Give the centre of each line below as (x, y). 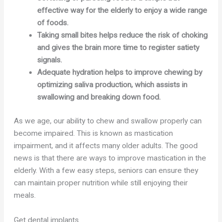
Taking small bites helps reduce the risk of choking (122, 35)
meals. (25, 195)
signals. (50, 60)
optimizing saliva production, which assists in (112, 84)
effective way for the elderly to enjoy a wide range (122, 10)
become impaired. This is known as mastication (94, 133)
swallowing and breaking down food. (99, 97)
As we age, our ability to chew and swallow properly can (108, 121)
